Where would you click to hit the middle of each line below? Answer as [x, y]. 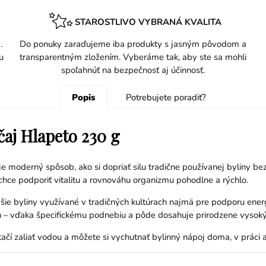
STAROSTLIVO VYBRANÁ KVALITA [148, 22]
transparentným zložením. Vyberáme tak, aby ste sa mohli [133, 57]
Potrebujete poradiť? [166, 97]
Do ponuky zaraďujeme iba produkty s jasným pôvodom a [133, 44]
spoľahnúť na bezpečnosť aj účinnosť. [133, 70]
